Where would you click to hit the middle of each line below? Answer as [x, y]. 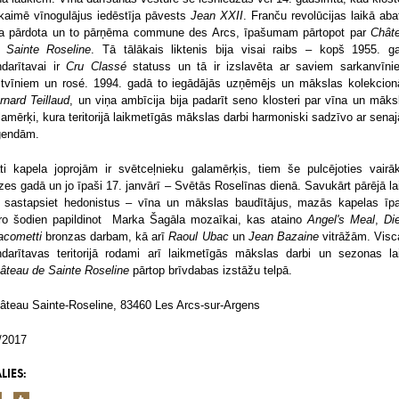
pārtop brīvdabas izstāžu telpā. [212, 270]
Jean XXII [217, 16]
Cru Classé [96, 66]
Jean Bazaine [283, 236]
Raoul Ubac [199, 236]
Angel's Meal [341, 220]
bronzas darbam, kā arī [106, 236]
